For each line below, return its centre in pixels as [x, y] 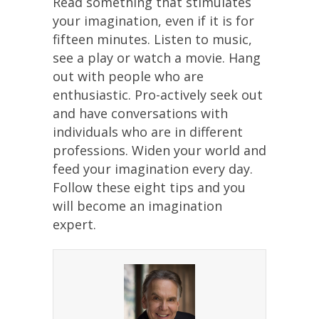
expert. [74, 224]
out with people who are [128, 76]
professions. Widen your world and [159, 150]
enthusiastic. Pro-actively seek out [158, 95]
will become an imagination [137, 206]
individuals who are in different [148, 132]
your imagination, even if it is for [153, 21]
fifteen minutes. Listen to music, [152, 39]
